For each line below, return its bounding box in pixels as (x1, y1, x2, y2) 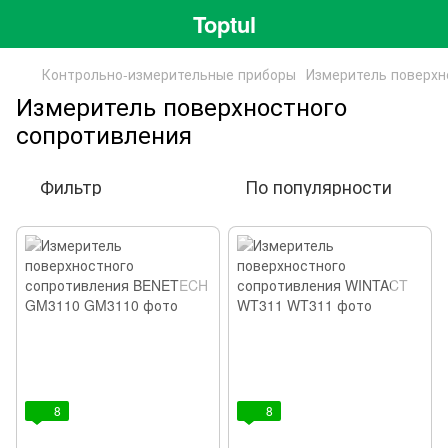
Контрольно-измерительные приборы (42, 64, 296, 84)
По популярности (245, 173, 392, 199)
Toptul (192, 7, 256, 40)
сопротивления (16, 116, 192, 151)
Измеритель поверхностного (16, 88, 347, 123)
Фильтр (40, 173, 102, 199)
